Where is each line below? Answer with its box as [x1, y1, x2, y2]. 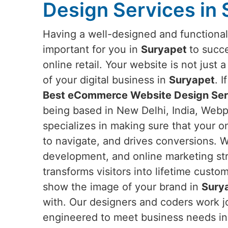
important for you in [43, 43, 141, 55]
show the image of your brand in [43, 181, 202, 193]
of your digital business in [43, 74, 169, 86]
